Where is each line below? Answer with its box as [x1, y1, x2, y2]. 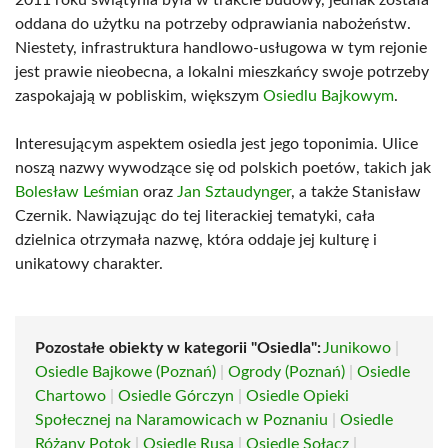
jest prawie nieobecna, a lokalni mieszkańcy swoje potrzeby [15, 64, 429, 80]
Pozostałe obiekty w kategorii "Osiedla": [35, 340, 321, 356]
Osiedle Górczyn [118, 388, 234, 404]
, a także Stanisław [291, 184, 421, 200]
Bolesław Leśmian [15, 184, 139, 200]
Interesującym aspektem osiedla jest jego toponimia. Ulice [15, 136, 418, 152]
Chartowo [35, 388, 106, 404]
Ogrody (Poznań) [228, 364, 345, 380]
